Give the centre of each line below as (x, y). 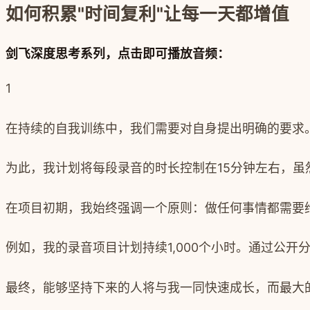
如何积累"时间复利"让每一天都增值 (147, 14)
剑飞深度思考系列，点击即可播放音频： (118, 54)
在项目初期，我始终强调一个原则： (105, 208)
